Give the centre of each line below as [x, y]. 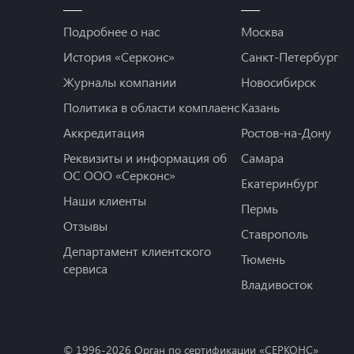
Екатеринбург [279, 183]
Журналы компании [120, 82]
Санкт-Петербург [289, 57]
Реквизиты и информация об [145, 158]
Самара [262, 158]
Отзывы [85, 226]
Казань [260, 107]
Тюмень [263, 259]
